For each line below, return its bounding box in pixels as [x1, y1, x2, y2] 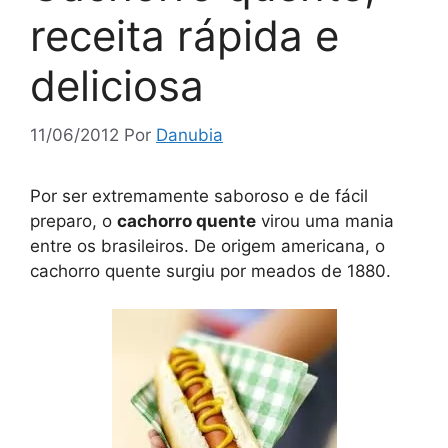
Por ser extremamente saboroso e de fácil [30, 185, 368, 206]
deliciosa [30, 60, 204, 111]
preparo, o [30, 210, 117, 231]
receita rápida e [30, 10, 339, 61]
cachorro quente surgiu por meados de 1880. [30, 260, 391, 281]
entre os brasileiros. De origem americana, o [30, 235, 385, 256]
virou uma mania [256, 210, 394, 231]
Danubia [156, 124, 223, 145]
